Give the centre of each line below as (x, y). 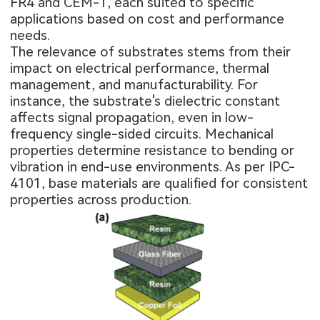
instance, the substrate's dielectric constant (145, 101)
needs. (30, 35)
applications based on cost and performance (147, 19)
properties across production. (101, 199)
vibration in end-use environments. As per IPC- (153, 166)
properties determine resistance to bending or (152, 150)
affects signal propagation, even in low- (132, 117)
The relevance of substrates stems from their (151, 51)
